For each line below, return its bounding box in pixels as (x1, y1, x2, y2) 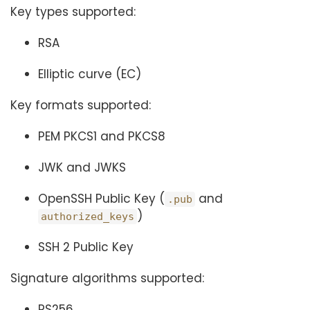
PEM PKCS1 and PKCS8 (38, 128, 165, 145)
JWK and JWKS (38, 159, 126, 176)
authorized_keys (41, 210, 134, 223)
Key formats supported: (10, 97, 151, 113)
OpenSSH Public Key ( (38, 190, 165, 207)
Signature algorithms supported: (10, 270, 204, 286)
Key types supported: (10, 3, 136, 20)
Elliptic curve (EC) (38, 66, 141, 82)
